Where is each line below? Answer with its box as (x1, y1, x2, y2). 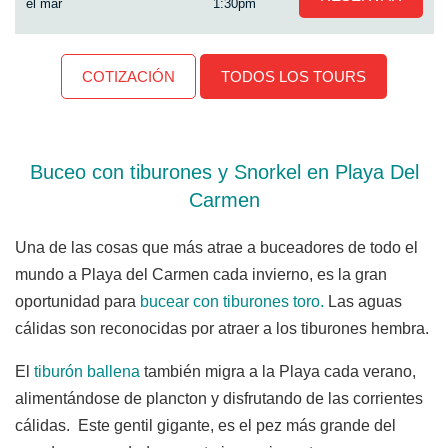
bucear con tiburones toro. (140, 292, 324, 310)
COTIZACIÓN (82, 67, 175, 85)
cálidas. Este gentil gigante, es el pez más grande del (15, 416, 396, 434)
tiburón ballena (34, 362, 140, 380)
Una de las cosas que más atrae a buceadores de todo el (15, 238, 418, 256)
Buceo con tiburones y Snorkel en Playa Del (29, 160, 419, 183)
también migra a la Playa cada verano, (140, 362, 416, 380)
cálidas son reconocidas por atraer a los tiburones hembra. (15, 319, 429, 337)
